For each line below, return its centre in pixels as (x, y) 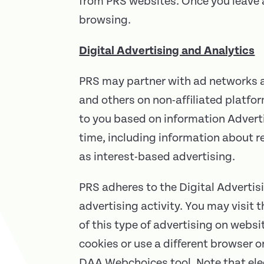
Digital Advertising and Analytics (167, 51)
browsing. (105, 20)
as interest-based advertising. (157, 157)
